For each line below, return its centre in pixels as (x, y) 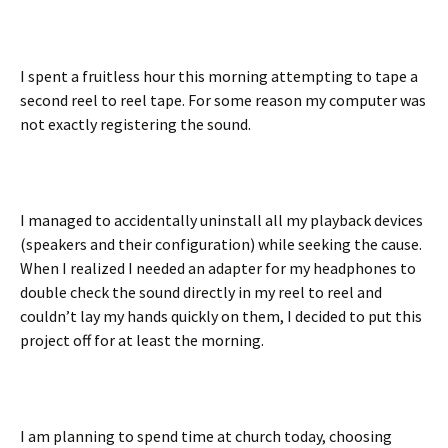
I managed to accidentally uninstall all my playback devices (221, 220)
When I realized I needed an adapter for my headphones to (218, 268)
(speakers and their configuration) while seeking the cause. (221, 244)
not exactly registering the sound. (135, 124)
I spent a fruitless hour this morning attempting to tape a (219, 76)
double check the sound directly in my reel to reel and (201, 292)
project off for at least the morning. (143, 340)
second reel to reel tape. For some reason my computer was (223, 100)
